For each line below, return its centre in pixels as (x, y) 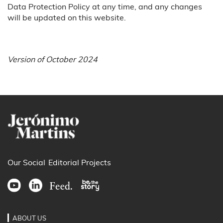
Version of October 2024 (53, 59)
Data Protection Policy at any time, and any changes (105, 6)
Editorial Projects (80, 163)
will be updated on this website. (67, 17)
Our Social (26, 163)
